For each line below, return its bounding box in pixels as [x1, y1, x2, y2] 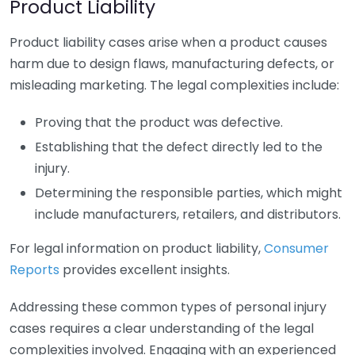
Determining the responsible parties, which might [35, 184, 342, 202]
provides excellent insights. [59, 261, 230, 279]
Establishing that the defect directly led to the [35, 138, 323, 156]
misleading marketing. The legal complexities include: [10, 76, 339, 94]
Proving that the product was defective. [35, 113, 283, 132]
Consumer [264, 239, 329, 258]
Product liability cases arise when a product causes [10, 33, 327, 52]
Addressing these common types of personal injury [10, 298, 326, 316]
